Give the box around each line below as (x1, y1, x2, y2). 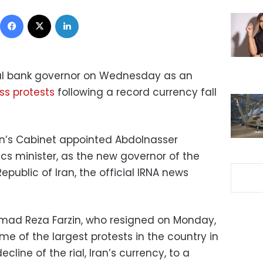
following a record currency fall (55, 85, 217, 99)
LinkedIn (78, 8, 109, 19)
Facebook (23, 8, 62, 19)
